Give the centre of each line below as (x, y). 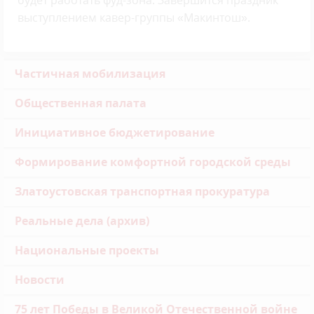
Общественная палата (81, 103)
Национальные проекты (87, 251)
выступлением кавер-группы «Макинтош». (134, 18)
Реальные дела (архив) (82, 221)
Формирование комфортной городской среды (153, 162)
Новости (40, 280)
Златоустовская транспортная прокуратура (142, 192)
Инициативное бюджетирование (115, 133)
